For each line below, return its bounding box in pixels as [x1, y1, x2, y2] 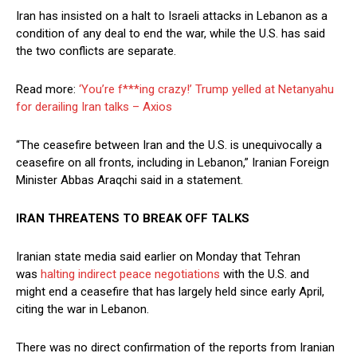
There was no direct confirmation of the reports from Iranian [16, 340, 335, 355]
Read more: [16, 82, 79, 97]
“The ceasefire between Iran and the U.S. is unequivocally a [16, 138, 322, 153]
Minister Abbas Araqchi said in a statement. [16, 173, 243, 188]
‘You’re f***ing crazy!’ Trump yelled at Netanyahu [79, 82, 334, 97]
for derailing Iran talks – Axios [16, 100, 172, 115]
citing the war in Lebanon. [16, 302, 149, 317]
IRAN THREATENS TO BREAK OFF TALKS [16, 211, 249, 226]
